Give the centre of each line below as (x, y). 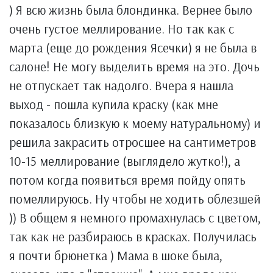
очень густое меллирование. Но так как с (122, 29)
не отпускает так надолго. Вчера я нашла (121, 85)
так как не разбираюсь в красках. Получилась (133, 236)
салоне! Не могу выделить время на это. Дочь (134, 66)
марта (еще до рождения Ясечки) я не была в (133, 48)
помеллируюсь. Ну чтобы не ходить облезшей (135, 199)
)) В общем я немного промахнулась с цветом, (135, 218)
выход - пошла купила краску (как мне (114, 104)
